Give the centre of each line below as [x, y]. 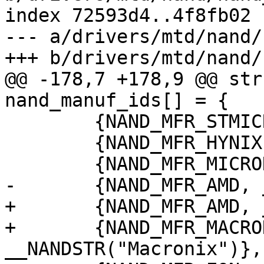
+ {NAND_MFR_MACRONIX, [10, 228]
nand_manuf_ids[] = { [117, 100]
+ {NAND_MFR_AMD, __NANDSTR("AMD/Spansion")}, [10, 207]
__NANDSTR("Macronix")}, [133, 249]
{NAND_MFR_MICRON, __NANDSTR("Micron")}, [10, 164]
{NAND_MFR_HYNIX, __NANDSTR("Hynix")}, [10, 143]
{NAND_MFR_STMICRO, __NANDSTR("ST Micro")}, [10, 122]
